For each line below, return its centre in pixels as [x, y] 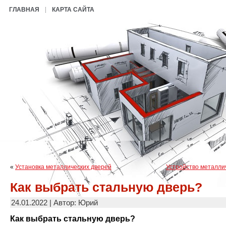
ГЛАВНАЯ [24, 10]
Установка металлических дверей [63, 167]
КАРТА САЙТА [73, 10]
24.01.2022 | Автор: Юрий [54, 203]
